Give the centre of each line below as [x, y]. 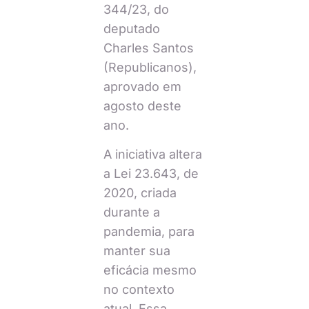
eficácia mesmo [150, 270]
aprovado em [142, 86]
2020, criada [140, 193]
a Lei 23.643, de [151, 174]
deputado [131, 28]
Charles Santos [148, 48]
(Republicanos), [150, 67]
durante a [131, 212]
